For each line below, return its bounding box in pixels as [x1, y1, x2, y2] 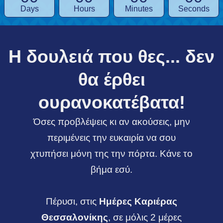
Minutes [125, 4, 153, 13]
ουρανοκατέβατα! [38, 92, 185, 112]
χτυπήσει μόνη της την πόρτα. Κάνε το [30, 148, 193, 159]
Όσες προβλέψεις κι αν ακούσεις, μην [33, 116, 190, 127]
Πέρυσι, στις [46, 196, 99, 207]
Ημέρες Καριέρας [99, 196, 177, 207]
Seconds [178, 4, 210, 13]
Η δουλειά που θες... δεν [8, 46, 215, 67]
